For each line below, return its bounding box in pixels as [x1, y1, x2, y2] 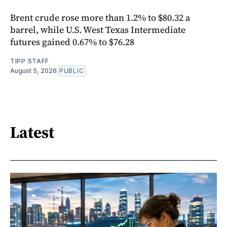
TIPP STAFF [10, 57, 49, 65]
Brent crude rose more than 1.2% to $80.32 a [10, 11, 190, 24]
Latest [10, 121, 54, 144]
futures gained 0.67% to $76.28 [10, 35, 134, 48]
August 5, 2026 [10, 66, 57, 74]
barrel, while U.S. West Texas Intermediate [10, 23, 185, 36]
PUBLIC [59, 66, 84, 74]
